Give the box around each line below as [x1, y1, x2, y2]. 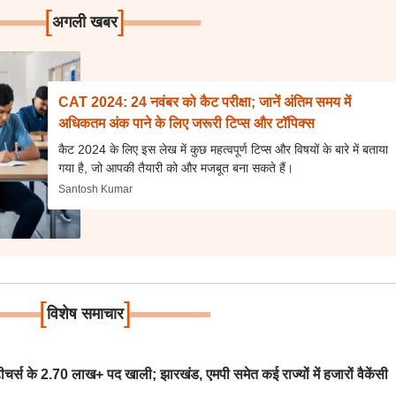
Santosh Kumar [58, 182, 133, 195]
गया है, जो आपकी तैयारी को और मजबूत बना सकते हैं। [58, 160, 294, 175]
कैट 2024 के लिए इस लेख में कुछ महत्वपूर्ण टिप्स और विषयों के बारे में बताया [58, 141, 389, 156]
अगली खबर [52, 13, 118, 31]
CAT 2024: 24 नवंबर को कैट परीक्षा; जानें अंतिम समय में [58, 94, 352, 110]
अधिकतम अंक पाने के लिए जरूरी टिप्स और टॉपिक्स [58, 115, 316, 131]
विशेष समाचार [46, 305, 124, 323]
